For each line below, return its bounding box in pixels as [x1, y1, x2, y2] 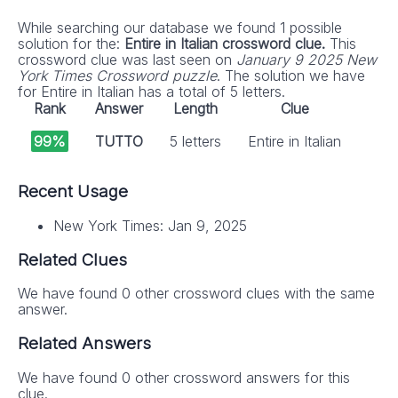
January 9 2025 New [236, 51, 377, 69]
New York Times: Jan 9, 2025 [53, 216, 247, 235]
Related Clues [18, 249, 127, 270]
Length [173, 99, 218, 118]
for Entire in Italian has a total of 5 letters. [18, 83, 285, 101]
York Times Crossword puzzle [18, 67, 217, 85]
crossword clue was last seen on [18, 51, 236, 69]
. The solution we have [217, 67, 365, 85]
